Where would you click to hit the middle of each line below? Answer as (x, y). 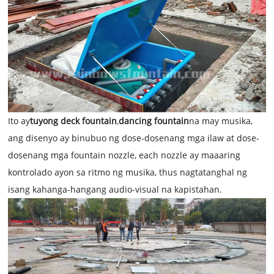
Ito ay (19, 121)
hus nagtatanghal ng (205, 172)
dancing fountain (154, 121)
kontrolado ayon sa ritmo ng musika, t (85, 172)
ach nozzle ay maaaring (192, 155)
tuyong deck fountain (74, 121)
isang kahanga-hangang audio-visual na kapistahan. (115, 190)
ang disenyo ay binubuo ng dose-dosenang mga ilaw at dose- (134, 138)
